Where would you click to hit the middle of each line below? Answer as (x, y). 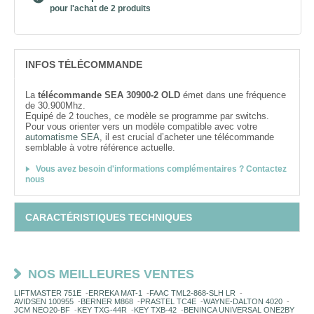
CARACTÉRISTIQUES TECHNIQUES (109, 217)
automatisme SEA (62, 137)
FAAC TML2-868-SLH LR (192, 293)
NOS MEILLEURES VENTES (111, 274)
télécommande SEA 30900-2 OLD (109, 95)
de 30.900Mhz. (55, 105)
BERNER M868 (107, 301)
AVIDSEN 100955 (44, 301)
